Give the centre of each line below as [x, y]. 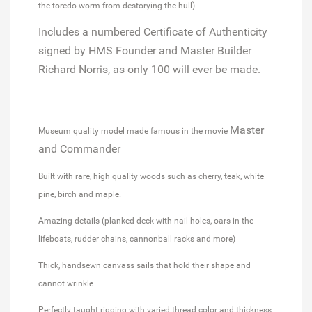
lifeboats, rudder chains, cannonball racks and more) [137, 239]
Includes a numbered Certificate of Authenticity [153, 31]
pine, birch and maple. [80, 194]
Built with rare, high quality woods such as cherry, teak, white [151, 176]
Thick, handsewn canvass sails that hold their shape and [145, 265]
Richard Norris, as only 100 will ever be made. [149, 69]
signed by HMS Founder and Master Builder [145, 50]
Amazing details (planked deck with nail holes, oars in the [146, 220]
